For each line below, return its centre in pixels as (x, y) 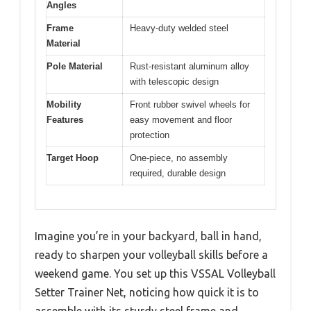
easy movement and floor (181, 119)
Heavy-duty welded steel (179, 28)
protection (150, 135)
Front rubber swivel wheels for (190, 104)
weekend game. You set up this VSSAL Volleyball (155, 274)
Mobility (64, 104)
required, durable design (178, 173)
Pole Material (75, 66)
